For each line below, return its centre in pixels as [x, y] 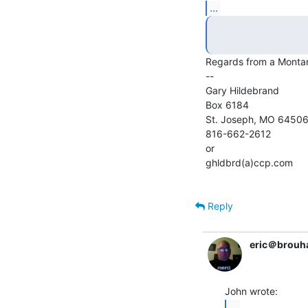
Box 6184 [227, 104]
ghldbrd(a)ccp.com [249, 162]
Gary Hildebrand [242, 90]
